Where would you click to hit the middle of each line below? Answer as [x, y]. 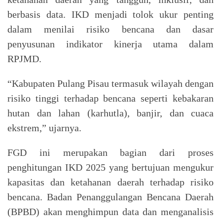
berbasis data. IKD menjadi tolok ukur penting [110, 14]
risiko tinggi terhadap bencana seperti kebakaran [110, 98]
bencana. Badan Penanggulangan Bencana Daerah [110, 197]
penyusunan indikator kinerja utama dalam [110, 44]
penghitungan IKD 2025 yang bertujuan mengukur [110, 167]
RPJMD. [24, 58]
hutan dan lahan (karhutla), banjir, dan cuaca [110, 113]
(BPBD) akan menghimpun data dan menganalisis [110, 211]
